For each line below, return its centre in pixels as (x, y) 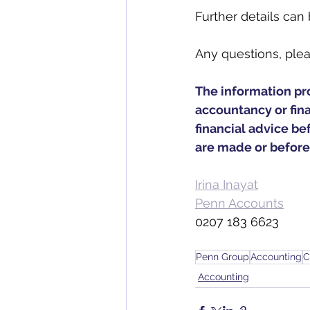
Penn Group (222, 257)
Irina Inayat (227, 184)
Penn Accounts (239, 203)
